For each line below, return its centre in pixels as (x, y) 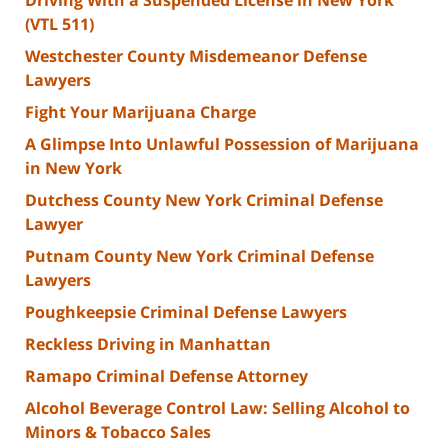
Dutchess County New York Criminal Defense (204, 199)
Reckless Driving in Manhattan (148, 343)
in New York (73, 167)
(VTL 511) (59, 23)
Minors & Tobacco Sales (118, 431)
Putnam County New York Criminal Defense (199, 255)
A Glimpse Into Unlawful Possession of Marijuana (222, 143)
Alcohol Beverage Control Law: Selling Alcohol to (217, 407)
